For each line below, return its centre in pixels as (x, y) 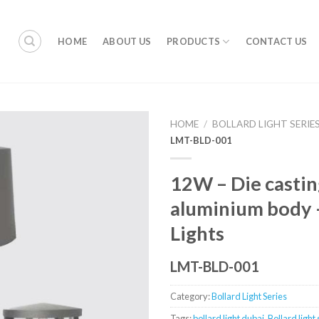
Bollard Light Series (249, 297)
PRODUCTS (194, 41)
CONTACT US (276, 41)
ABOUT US (127, 41)
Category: (191, 297)
